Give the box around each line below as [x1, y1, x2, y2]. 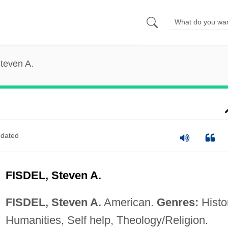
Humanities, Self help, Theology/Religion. [5, 213, 208, 226]
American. [101, 195, 157, 209]
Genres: [156, 195, 198, 209]
